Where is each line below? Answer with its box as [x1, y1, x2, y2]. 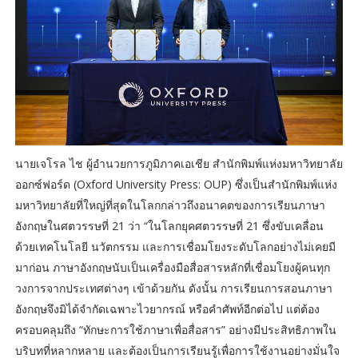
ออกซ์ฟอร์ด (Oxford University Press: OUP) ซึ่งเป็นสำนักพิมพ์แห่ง [14, 177, 337, 193]
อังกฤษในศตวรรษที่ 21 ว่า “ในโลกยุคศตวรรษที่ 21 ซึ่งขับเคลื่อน [14, 218, 324, 234]
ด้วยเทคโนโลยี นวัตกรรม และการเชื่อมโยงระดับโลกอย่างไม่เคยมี [14, 239, 336, 255]
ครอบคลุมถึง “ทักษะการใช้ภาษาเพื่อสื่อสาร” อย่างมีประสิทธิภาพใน [14, 322, 336, 338]
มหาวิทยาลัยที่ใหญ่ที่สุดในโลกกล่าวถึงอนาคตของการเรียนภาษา [14, 197, 325, 213]
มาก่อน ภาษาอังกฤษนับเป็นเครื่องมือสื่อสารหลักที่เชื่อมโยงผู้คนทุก [14, 260, 330, 276]
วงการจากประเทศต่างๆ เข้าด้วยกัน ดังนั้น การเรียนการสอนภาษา [14, 280, 332, 296]
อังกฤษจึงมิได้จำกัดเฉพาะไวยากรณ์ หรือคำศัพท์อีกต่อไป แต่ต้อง [14, 301, 320, 317]
